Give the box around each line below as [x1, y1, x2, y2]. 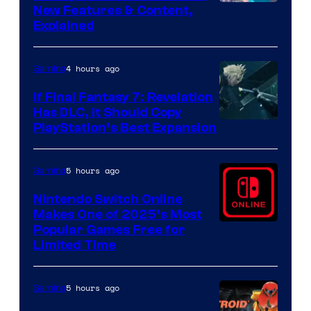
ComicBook [219, 43, 288, 62]
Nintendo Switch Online [33, 191, 183, 207]
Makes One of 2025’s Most [33, 206, 202, 222]
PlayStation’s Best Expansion [33, 119, 217, 135]
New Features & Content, [33, 2, 193, 18]
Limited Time [33, 237, 116, 253]
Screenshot [219, 1, 287, 21]
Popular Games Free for [33, 221, 185, 237]
